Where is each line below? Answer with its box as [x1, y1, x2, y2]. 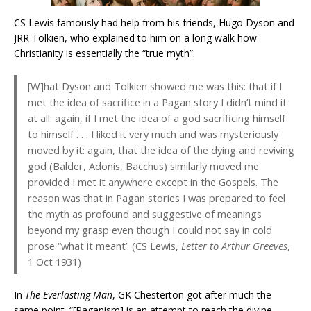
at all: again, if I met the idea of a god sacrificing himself [28, 110, 285, 125]
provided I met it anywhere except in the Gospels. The [28, 174, 278, 189]
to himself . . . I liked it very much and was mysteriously [28, 126, 278, 141]
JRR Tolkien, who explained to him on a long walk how [14, 31, 257, 44]
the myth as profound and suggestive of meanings [28, 206, 262, 221]
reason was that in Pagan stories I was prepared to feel [28, 190, 285, 205]
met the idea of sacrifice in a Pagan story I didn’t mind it [28, 94, 287, 109]
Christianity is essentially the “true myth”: [14, 46, 195, 60]
